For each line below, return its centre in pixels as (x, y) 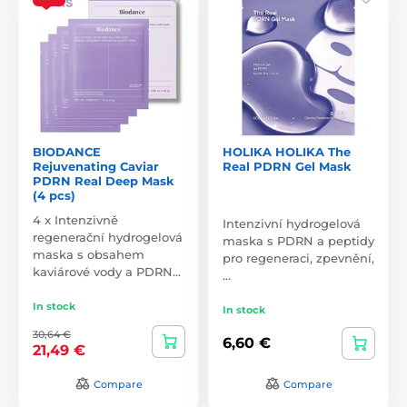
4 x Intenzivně (75, 219)
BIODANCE (67, 151)
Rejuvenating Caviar (96, 166)
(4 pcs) (54, 195)
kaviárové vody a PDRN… (107, 271)
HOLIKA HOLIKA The (287, 151)
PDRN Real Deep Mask (104, 180)
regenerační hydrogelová (108, 237)
